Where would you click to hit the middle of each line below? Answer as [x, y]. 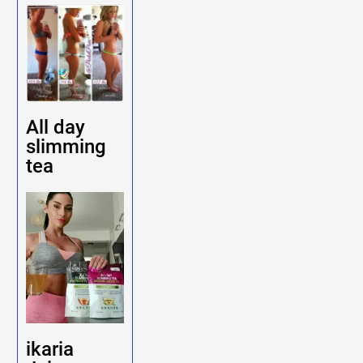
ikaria [50, 349]
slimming [66, 147]
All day [56, 128]
